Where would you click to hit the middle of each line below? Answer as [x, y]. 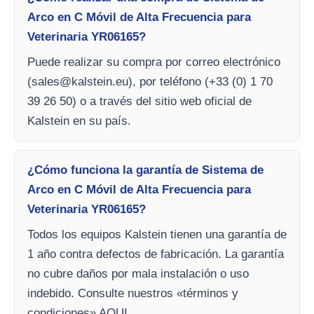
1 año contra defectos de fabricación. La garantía [156, 254]
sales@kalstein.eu [80, 81]
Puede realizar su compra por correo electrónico [154, 62]
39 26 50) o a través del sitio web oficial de [139, 101]
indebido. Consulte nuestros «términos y [133, 293]
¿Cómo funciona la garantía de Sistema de [145, 170]
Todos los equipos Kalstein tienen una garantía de [157, 234]
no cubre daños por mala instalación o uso [138, 273]
